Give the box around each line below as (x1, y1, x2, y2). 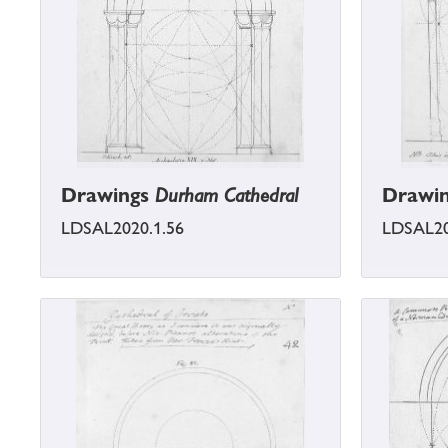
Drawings (61, 183, 155, 208)
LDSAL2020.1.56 (61, 218, 184, 239)
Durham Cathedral (155, 183, 298, 208)
